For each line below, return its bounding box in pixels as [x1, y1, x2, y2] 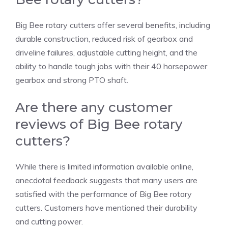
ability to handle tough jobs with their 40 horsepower [15, 61, 207, 72]
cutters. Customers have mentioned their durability [15, 203, 197, 213]
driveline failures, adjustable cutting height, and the [15, 47, 197, 58]
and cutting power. [15, 216, 83, 227]
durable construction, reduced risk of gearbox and [15, 34, 193, 44]
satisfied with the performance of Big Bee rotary [15, 189, 192, 199]
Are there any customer [15, 99, 173, 116]
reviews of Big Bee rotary [15, 116, 183, 133]
